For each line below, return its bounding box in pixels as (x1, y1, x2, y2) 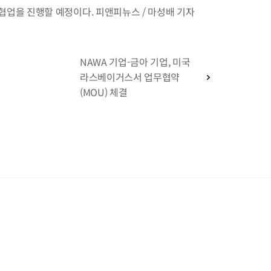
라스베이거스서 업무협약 (80, 70, 180, 84)
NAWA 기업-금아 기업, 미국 (80, 54, 191, 69)
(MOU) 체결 (80, 85, 128, 99)
